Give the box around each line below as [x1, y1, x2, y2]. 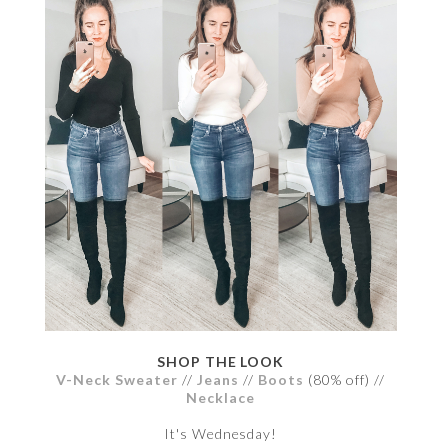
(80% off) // [303, 370, 385, 388]
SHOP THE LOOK [156, 352, 285, 370]
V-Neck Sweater [56, 370, 179, 388]
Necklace [186, 388, 255, 406]
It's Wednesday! [163, 424, 278, 442]
